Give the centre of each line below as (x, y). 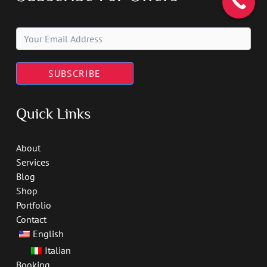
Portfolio (33, 205)
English (48, 233)
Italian (58, 250)
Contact (31, 219)
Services (32, 162)
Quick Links (53, 114)
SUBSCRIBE (75, 74)
